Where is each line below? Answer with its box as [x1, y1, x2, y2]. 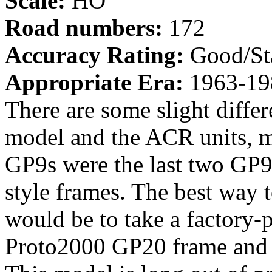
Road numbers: [5, 14, 163, 41]
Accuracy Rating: [5, 41, 184, 68]
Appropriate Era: [5, 69, 183, 95]
